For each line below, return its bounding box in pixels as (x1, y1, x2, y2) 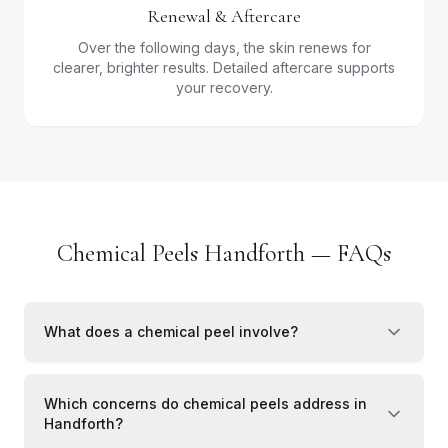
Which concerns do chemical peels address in (44, 394, 367, 412)
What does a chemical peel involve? (44, 322, 298, 340)
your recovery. (175, 78, 273, 96)
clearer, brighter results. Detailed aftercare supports (53, 58, 395, 76)
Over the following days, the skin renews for (77, 38, 371, 56)
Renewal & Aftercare (147, 4, 301, 27)
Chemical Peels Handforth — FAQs (57, 238, 391, 268)
